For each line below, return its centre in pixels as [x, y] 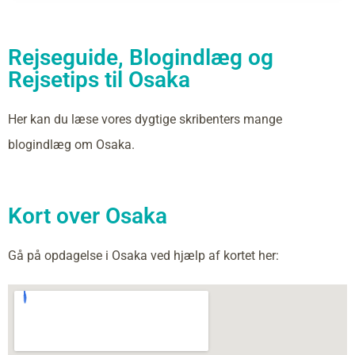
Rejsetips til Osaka [99, 80]
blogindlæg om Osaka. [71, 145]
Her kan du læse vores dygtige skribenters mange [145, 119]
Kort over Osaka [88, 216]
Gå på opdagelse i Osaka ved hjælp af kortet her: [143, 256]
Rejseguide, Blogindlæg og [141, 57]
